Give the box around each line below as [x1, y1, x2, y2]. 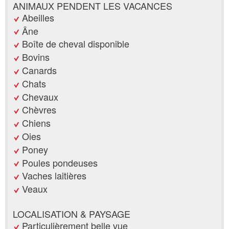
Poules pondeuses [22, 155, 98, 169]
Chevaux [22, 89, 58, 103]
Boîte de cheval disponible [22, 37, 129, 51]
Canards [22, 63, 57, 77]
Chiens [22, 116, 51, 130]
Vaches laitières [22, 169, 86, 182]
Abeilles [22, 10, 54, 24]
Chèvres [22, 103, 56, 117]
